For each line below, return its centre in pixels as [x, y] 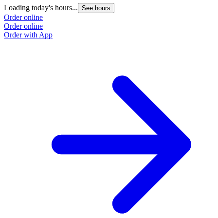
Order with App [28, 35]
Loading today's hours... [41, 8]
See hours [96, 8]
